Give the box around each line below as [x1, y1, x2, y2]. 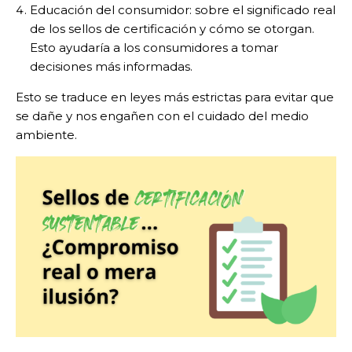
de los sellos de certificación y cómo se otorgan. [30, 21, 314, 37]
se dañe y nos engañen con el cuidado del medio [16, 108, 309, 124]
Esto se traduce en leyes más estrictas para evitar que [16, 90, 334, 105]
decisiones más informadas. [30, 59, 192, 75]
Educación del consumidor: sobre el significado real [30, 2, 335, 18]
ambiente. [16, 127, 77, 143]
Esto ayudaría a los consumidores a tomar [30, 40, 278, 56]
